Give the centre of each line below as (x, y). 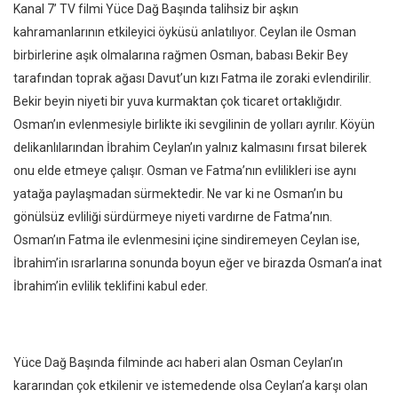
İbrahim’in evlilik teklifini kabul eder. (111, 286)
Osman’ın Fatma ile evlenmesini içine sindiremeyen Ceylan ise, (187, 240)
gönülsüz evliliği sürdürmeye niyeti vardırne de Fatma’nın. (173, 217)
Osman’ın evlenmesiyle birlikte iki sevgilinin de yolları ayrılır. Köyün (194, 124)
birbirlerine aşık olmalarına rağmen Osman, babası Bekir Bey (181, 55)
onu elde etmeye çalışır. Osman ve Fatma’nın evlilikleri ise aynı (185, 171)
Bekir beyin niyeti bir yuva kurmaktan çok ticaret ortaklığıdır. (178, 101)
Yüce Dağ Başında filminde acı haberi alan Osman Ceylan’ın (178, 362)
